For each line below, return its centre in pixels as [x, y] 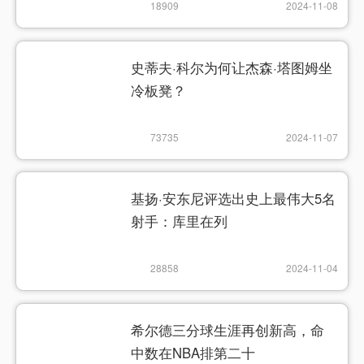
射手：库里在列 [180, 221]
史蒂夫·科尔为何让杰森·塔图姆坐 [232, 68]
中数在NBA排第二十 [193, 352]
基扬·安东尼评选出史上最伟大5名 [234, 199]
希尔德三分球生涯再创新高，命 [228, 329]
